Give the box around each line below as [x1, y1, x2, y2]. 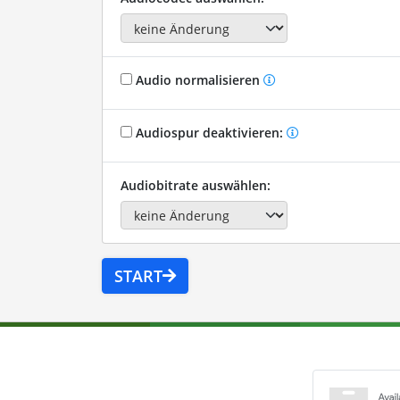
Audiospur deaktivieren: [131, 123, 287, 141]
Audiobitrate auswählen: [120, 176, 271, 194]
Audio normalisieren [131, 71, 263, 88]
